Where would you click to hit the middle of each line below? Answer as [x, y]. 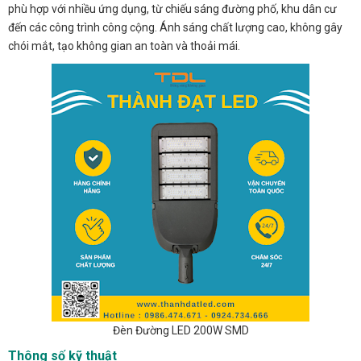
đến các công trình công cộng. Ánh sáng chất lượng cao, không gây [175, 28]
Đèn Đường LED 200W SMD [180, 331]
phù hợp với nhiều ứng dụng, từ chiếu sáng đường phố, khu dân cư [172, 9]
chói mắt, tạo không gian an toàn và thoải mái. [124, 46]
